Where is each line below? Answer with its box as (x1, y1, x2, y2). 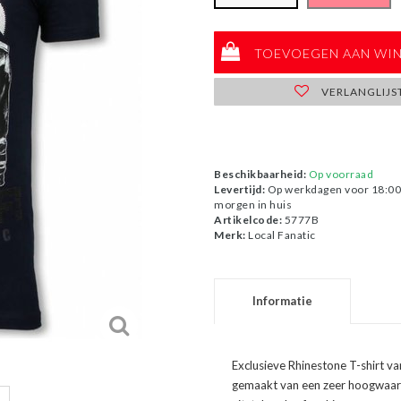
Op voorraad (308, 166, 373, 181)
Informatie (252, 293, 312, 308)
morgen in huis (214, 197, 292, 211)
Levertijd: (214, 182, 265, 196)
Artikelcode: (214, 212, 282, 226)
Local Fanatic (245, 227, 316, 242)
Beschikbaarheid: (214, 166, 306, 181)
